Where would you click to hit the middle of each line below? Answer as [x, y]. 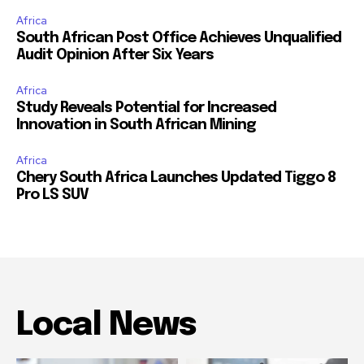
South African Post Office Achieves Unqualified [179, 39]
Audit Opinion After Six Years [115, 56]
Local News [106, 326]
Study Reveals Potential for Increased [146, 108]
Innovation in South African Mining [136, 126]
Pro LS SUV [52, 195]
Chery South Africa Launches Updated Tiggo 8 [176, 178]
